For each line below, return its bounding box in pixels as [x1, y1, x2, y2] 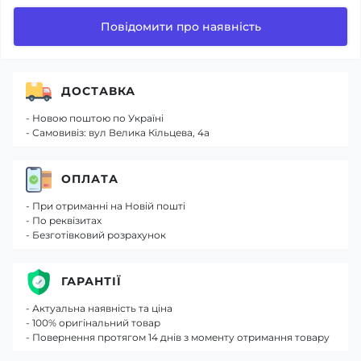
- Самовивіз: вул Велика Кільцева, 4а [26, 126, 210, 139]
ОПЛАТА [61, 172, 118, 186]
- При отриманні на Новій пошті [26, 199, 185, 212]
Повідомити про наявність [100, 19, 261, 34]
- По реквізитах [26, 214, 102, 226]
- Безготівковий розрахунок [26, 228, 166, 241]
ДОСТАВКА [61, 84, 135, 98]
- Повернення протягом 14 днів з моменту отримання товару [26, 330, 330, 343]
